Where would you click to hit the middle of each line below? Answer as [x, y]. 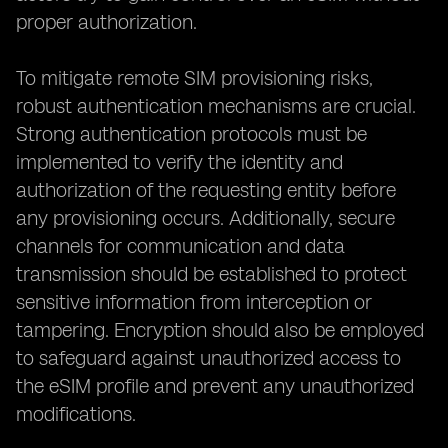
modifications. [76, 414]
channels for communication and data [180, 246]
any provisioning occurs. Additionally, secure [205, 218]
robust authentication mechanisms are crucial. [216, 106]
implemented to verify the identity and [179, 162]
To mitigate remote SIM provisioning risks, [194, 78]
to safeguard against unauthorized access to [208, 358]
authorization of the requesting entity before [206, 190]
